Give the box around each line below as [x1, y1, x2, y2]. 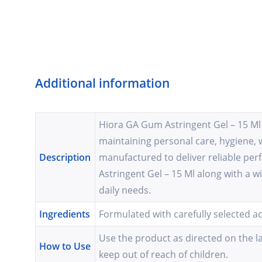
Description [39, 151, 91, 164]
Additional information [35, 75, 170, 92]
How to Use [39, 240, 91, 253]
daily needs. [99, 184, 151, 197]
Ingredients [39, 208, 91, 221]
